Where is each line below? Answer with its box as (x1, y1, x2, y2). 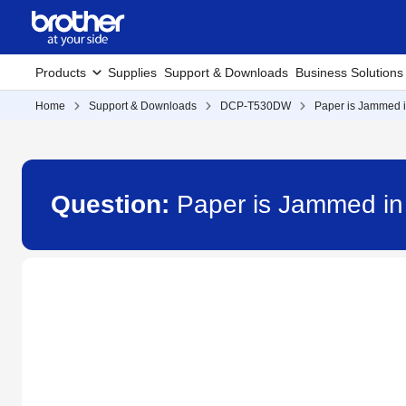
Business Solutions (295, 65, 403, 80)
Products (35, 65, 86, 80)
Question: (51, 190, 177, 218)
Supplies (108, 65, 157, 80)
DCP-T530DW (220, 100, 291, 112)
